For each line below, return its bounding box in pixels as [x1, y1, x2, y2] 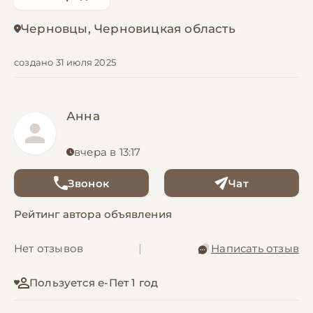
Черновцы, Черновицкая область [21, 22, 235, 36]
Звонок [67, 176, 110, 190]
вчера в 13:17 [74, 145, 141, 159]
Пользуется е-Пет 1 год [29, 276, 159, 290]
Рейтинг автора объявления [14, 208, 172, 221]
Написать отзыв [211, 242, 299, 256]
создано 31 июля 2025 [14, 57, 116, 68]
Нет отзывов [14, 242, 84, 256]
